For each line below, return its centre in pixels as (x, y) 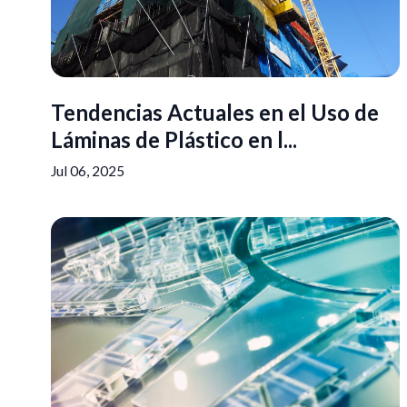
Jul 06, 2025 (88, 171)
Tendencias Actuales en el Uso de (215, 112)
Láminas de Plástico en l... (174, 139)
